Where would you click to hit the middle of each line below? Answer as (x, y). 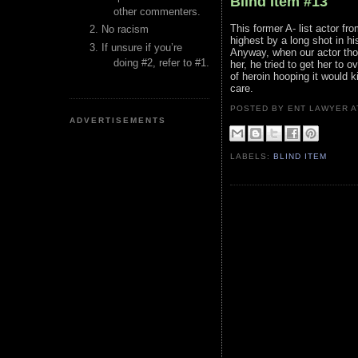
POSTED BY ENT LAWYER (291, 108)
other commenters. (157, 12)
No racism (125, 30)
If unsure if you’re (142, 47)
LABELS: (252, 157)
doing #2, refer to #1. (161, 62)
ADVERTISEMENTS (118, 120)
